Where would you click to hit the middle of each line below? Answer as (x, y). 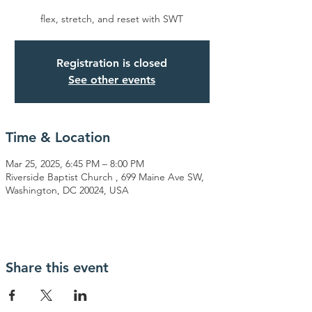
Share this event (57, 267)
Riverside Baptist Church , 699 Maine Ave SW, (105, 177)
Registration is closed (112, 63)
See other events (112, 79)
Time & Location (58, 137)
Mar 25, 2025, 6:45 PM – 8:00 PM (75, 163)
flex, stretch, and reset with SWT (112, 18)
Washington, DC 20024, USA (67, 190)
